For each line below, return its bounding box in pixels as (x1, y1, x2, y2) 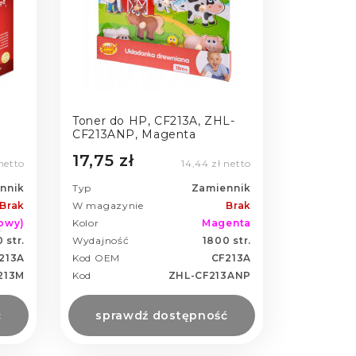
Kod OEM (72, 252, 120, 265)
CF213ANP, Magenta (72, 126, 196, 141)
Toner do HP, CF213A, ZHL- (72, 113, 235, 128)
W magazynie (72, 199, 144, 212)
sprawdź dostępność (95, 308, 228, 323)
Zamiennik (191, 182, 251, 195)
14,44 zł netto (181, 157, 251, 170)
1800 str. (202, 234, 251, 247)
